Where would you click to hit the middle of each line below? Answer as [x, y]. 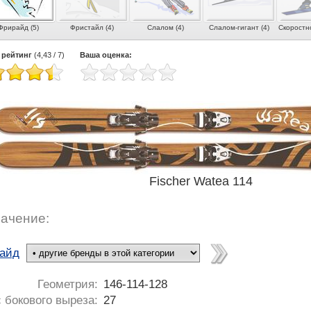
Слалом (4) [165, 27]
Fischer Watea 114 [201, 182]
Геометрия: [68, 284]
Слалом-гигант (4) [239, 27]
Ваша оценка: [106, 55]
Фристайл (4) [92, 27]
